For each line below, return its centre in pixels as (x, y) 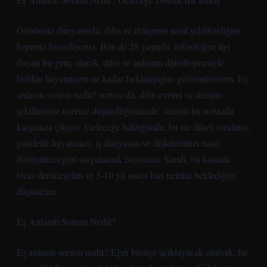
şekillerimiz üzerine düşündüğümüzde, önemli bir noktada (125, 111)
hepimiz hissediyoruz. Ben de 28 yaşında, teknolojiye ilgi (123, 46)
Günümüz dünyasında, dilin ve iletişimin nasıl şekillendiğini (128, 30)
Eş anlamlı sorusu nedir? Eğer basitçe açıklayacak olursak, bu (132, 252)
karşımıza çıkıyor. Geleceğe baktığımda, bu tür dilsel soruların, (133, 127)
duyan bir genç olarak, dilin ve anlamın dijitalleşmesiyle (120, 62)
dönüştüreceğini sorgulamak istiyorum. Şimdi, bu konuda (124, 159)
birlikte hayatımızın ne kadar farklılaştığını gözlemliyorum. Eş (132, 78)
